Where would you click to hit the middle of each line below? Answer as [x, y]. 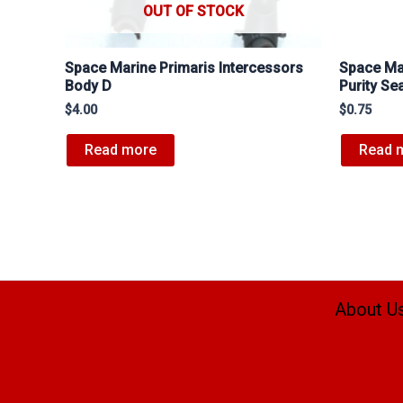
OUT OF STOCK [193, 12]
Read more [121, 150]
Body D [88, 86]
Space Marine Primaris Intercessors [184, 68]
